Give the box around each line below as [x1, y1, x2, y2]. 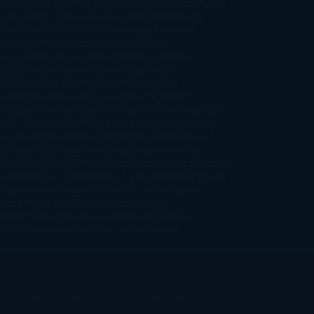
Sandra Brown [16, 130, 76, 142]
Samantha [168, 116, 212, 128]
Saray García [126, 143, 179, 155]
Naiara [166, 23, 194, 35]
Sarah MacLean [59, 143, 123, 155]
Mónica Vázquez [93, 23, 163, 35]
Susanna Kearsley [21, 183, 96, 195]
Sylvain [170, 183, 201, 195]
